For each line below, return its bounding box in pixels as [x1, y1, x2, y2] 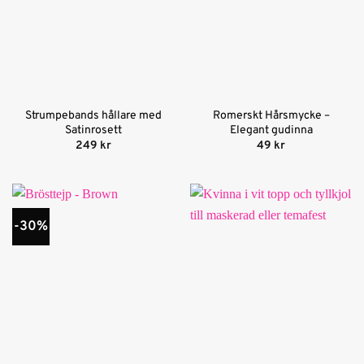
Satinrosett [64, 123, 122, 137]
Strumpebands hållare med [24, 108, 162, 123]
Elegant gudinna [229, 123, 313, 137]
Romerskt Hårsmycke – [212, 108, 330, 123]
